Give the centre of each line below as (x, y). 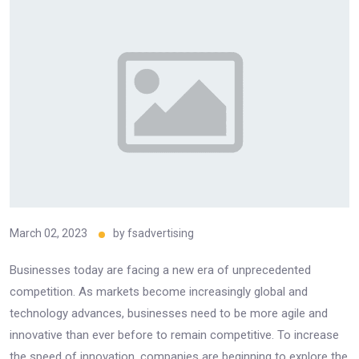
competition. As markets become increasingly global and (159, 291)
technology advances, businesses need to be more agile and (169, 313)
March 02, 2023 (48, 233)
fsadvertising (161, 233)
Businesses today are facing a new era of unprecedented (160, 270)
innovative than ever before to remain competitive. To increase (174, 335)
